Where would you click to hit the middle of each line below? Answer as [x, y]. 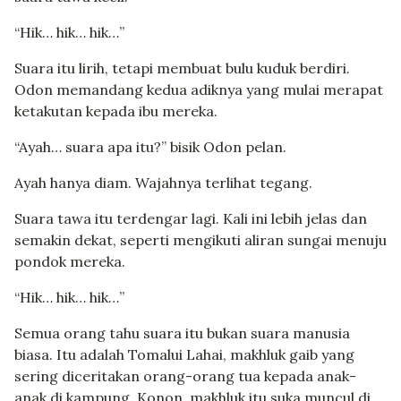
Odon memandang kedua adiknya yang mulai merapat [199, 90]
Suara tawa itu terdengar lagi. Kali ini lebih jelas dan [191, 219]
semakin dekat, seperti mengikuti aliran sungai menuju [200, 240]
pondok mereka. [70, 262]
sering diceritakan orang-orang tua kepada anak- [185, 376]
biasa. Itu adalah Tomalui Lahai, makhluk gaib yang [184, 355]
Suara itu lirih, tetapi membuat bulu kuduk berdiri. [182, 68]
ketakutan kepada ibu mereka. [116, 111]
